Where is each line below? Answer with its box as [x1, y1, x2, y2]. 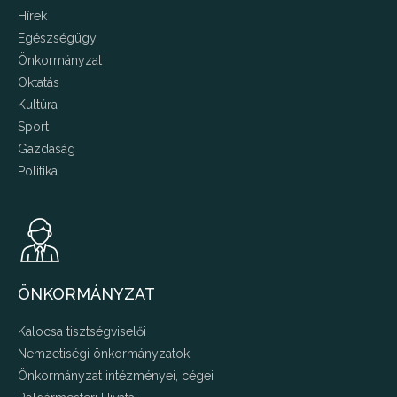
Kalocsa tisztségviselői [18, 324, 146, 339]
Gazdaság [18, 142, 75, 157]
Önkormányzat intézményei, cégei [18, 369, 214, 384]
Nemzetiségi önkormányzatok [18, 346, 190, 362]
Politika [18, 164, 58, 179]
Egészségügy [18, 31, 97, 46]
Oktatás [18, 75, 59, 90]
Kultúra [18, 97, 58, 113]
